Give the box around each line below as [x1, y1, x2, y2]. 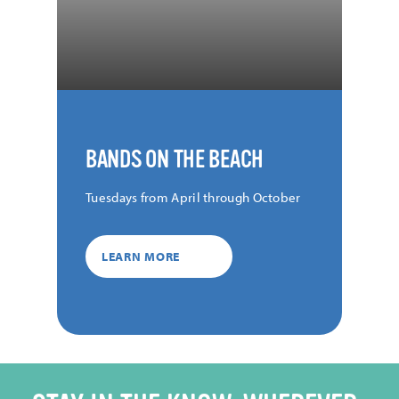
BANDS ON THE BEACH [85, 146, 265, 174]
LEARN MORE [102, 248, 180, 265]
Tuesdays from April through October [85, 188, 301, 207]
